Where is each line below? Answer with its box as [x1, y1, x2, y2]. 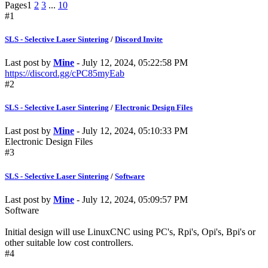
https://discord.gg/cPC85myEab [5, 68, 124, 79]
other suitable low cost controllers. [5, 237, 133, 248]
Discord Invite [115, 34, 163, 44]
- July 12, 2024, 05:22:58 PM [77, 57, 188, 68]
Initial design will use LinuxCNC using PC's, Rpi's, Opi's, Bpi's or [5, 226, 255, 237]
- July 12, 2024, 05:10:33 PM [77, 126, 188, 136]
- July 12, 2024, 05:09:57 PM [77, 194, 188, 205]
